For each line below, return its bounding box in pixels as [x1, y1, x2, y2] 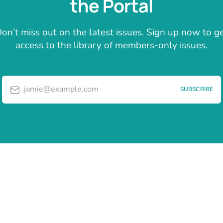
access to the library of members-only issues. [15, 38, 208, 52]
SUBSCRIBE [180, 85, 213, 94]
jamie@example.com [24, 84, 99, 95]
